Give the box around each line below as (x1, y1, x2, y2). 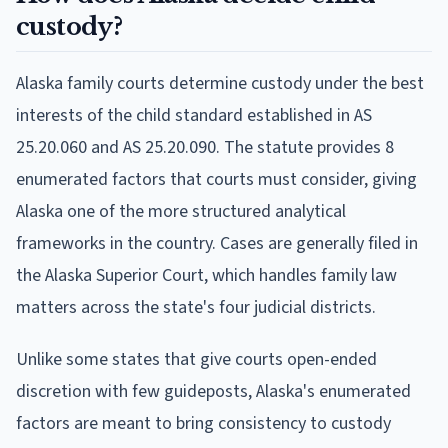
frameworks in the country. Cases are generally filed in (16, 230, 418, 256)
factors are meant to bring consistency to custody (16, 410, 391, 436)
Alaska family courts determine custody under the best (16, 70, 424, 96)
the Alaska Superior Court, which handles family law (16, 262, 397, 288)
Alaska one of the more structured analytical (16, 198, 346, 224)
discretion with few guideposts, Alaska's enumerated (16, 378, 411, 404)
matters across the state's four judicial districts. (16, 294, 376, 320)
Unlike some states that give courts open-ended (16, 346, 377, 372)
